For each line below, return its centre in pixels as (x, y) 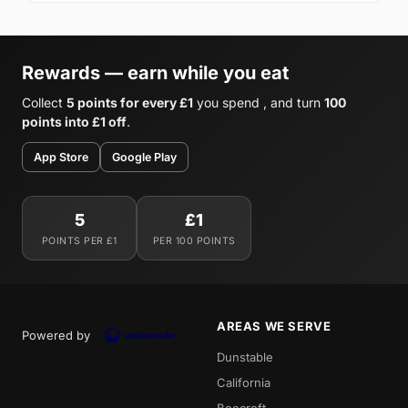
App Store (61, 157)
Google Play (144, 157)
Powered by (56, 335)
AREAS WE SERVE (274, 326)
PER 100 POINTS (194, 240)
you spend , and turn (259, 102)
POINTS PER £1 (79, 240)
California (244, 382)
